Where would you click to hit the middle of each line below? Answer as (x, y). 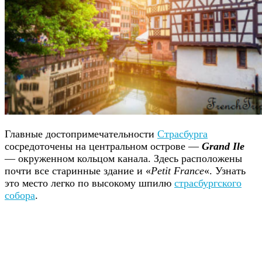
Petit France (177, 170)
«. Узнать (225, 170)
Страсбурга (182, 134)
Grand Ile (223, 146)
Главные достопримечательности (81, 134)
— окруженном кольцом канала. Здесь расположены (123, 158)
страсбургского (208, 183)
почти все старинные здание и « (78, 170)
